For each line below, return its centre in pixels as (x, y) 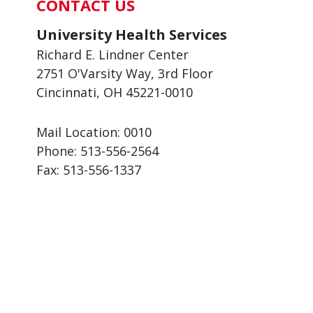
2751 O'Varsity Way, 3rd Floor (125, 73)
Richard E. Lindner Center (112, 54)
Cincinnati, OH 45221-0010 (115, 92)
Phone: (58, 151)
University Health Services (132, 35)
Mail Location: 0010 (94, 132)
